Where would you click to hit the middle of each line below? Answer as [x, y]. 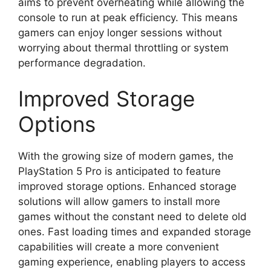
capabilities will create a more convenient [119, 247]
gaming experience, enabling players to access [132, 262]
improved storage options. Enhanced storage [127, 186]
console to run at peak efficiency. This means [128, 17]
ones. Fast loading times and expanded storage [135, 232]
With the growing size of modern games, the [126, 156]
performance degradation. [82, 63]
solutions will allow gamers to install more [119, 201]
